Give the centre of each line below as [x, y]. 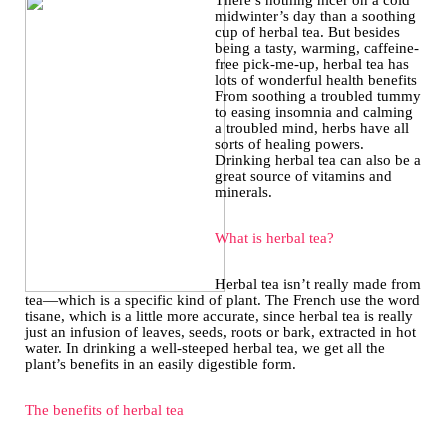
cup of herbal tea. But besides [307, 32]
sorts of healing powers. [289, 144]
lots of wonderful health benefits [316, 80]
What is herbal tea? [274, 238]
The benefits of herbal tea [104, 410]
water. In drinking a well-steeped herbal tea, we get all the [205, 348]
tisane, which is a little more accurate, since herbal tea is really [219, 316]
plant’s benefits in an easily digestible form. [160, 364]
